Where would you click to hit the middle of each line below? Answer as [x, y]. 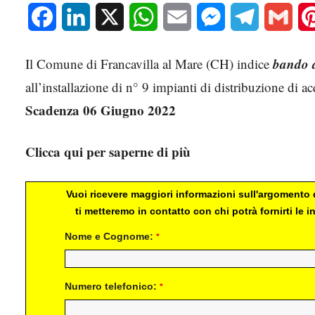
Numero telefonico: [112, 287]
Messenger [249, 17]
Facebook [78, 17]
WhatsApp [181, 17]
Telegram [279, 17]
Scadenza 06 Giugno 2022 [101, 110]
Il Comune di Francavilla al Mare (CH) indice [149, 64]
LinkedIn [110, 17]
